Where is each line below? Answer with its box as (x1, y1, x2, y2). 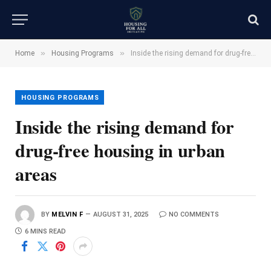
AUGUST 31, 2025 (93, 210, 149, 218)
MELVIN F (51, 210, 83, 218)
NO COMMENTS (169, 210, 220, 218)
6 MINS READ (25, 227, 66, 235)
